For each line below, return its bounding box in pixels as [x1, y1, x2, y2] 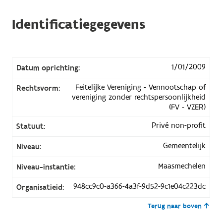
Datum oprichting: [16, 62, 80, 73]
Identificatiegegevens [11, 15, 145, 34]
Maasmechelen [158, 161, 206, 171]
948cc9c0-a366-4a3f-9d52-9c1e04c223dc [73, 181, 206, 191]
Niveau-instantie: [16, 162, 75, 172]
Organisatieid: [16, 182, 64, 192]
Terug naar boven [148, 201, 202, 211]
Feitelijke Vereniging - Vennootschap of [75, 82, 206, 92]
